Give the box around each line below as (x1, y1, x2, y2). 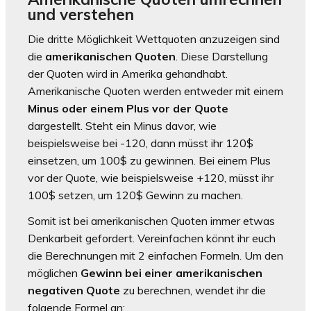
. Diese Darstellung (176, 49, 268, 64)
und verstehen (28, 4, 134, 25)
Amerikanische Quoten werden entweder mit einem (28, 84, 283, 99)
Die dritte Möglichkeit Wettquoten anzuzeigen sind (28, 32, 280, 47)
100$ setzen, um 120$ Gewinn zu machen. (28, 188, 243, 203)
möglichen (28, 266, 81, 280)
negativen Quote (28, 283, 120, 298)
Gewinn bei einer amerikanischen (81, 266, 262, 280)
